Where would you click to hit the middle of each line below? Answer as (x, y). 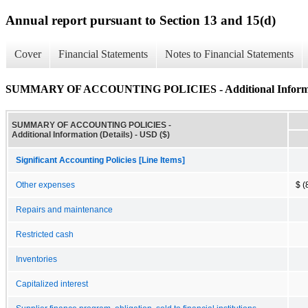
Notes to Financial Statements (229, 54)
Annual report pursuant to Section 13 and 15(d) (141, 20)
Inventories (36, 259)
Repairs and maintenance (64, 209)
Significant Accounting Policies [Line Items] (100, 160)
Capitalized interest (52, 284)
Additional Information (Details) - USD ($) (91, 134)
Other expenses (45, 185)
